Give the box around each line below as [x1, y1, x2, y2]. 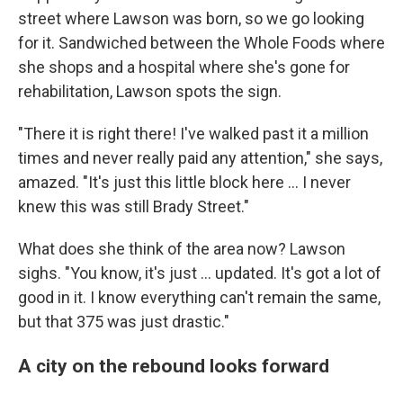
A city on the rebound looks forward [18, 354, 329, 378]
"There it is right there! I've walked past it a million [18, 124, 369, 144]
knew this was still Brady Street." [18, 197, 249, 217]
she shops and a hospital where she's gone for [18, 58, 350, 77]
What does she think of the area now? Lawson [18, 239, 345, 259]
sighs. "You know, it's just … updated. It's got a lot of [18, 264, 381, 283]
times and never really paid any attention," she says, [18, 148, 382, 168]
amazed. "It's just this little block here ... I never [18, 173, 351, 193]
